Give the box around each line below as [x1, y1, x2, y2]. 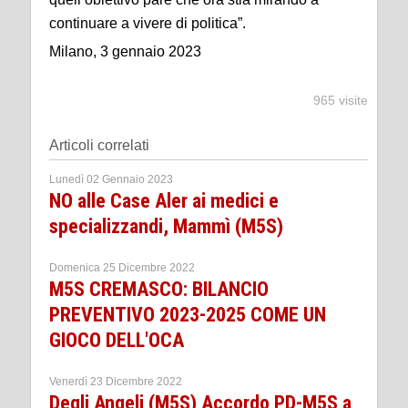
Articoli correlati [49, 138, 149, 154]
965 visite [313, 93, 368, 108]
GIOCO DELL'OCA [49, 329, 184, 352]
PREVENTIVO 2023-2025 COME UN [49, 303, 326, 327]
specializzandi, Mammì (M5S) [49, 215, 283, 239]
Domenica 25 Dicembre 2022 [49, 261, 195, 275]
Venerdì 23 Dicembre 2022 [49, 375, 182, 389]
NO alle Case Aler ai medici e [49, 189, 279, 213]
